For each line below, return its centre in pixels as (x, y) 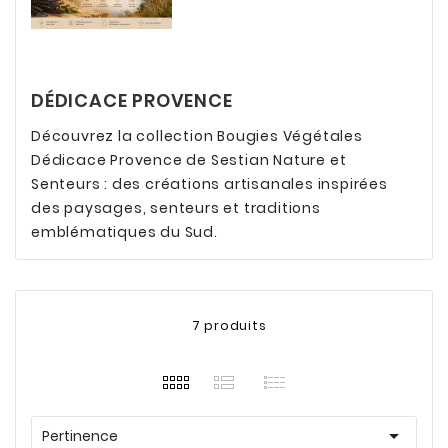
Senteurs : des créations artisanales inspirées (209, 184)
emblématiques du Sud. (124, 232)
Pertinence (80, 436)
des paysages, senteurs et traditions (176, 208)
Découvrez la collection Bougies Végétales (197, 136)
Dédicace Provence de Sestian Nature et (189, 160)
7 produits (229, 325)
